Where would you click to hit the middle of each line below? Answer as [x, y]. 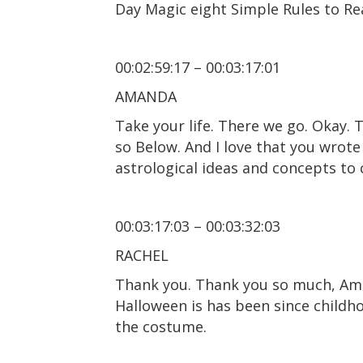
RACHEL [142, 255]
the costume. [161, 326]
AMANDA [146, 96]
